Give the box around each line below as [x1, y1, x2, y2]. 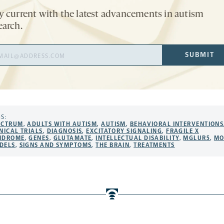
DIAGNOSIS [46, 127, 82, 135]
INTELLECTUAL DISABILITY [95, 134, 179, 142]
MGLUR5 [183, 134, 210, 142]
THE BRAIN [95, 141, 130, 149]
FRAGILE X [166, 127, 199, 135]
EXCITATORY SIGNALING [86, 127, 162, 135]
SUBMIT [185, 50, 214, 59]
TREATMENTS [133, 141, 175, 149]
